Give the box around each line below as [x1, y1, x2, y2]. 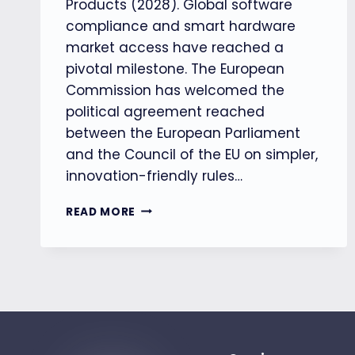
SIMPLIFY [135, 266, 189, 282]
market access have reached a [66, 37, 284, 57]
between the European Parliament [66, 123, 300, 143]
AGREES [135, 233, 182, 249]
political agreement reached [66, 101, 265, 121]
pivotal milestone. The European [66, 59, 284, 78]
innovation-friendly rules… [66, 166, 242, 185]
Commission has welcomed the [66, 80, 284, 100]
